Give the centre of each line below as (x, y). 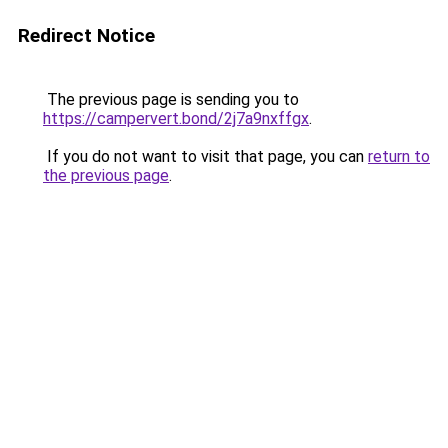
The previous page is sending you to (171, 99)
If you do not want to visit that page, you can (205, 156)
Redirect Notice (86, 35)
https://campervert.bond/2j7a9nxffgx (176, 118)
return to (399, 156)
